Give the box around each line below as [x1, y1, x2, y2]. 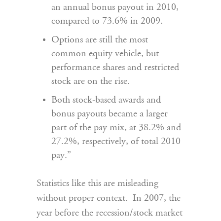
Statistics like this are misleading [37, 179, 158, 188]
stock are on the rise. [51, 76, 130, 86]
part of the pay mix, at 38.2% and [51, 123, 181, 133]
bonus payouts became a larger [51, 109, 168, 119]
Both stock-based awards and [51, 95, 161, 105]
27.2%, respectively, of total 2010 [51, 137, 181, 147]
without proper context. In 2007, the [37, 193, 181, 203]
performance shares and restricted [51, 63, 179, 73]
